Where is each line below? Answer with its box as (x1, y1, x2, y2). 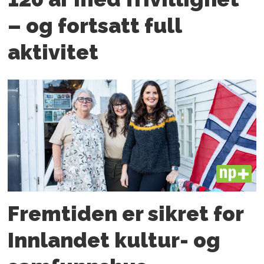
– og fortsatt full (8, 14, 182, 38)
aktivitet (8, 40, 99, 65)
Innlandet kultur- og (8, 227, 221, 252)
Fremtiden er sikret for (8, 201, 244, 226)
